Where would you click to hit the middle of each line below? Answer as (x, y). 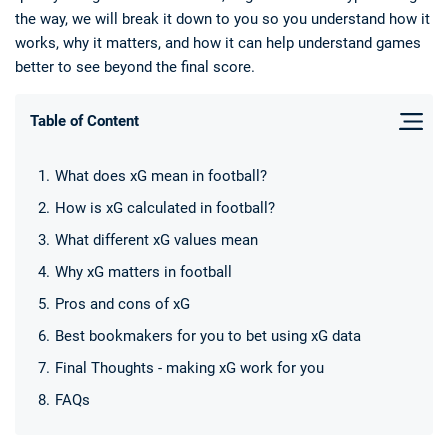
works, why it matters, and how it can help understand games (218, 43)
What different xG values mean (156, 240)
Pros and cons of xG (122, 304)
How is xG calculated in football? (165, 208)
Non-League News (332, 174)
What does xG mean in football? (161, 176)
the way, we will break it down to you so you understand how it (222, 19)
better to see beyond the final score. (135, 67)
